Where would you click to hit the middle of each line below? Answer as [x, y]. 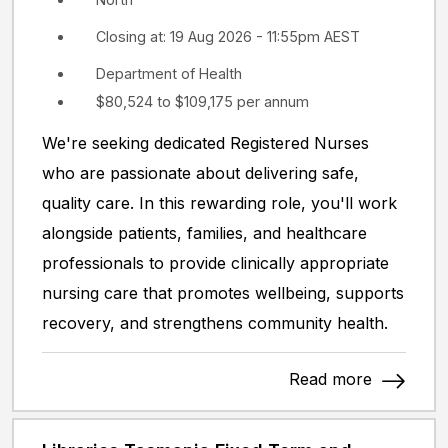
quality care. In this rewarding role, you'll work [219, 203]
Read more [333, 379]
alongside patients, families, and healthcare [204, 233]
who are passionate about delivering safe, [200, 173]
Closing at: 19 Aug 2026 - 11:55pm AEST [228, 36]
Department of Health [169, 73]
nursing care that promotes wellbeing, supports [223, 293]
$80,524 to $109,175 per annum [202, 102]
